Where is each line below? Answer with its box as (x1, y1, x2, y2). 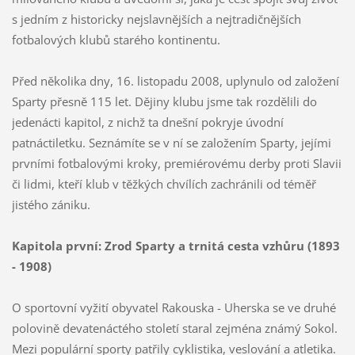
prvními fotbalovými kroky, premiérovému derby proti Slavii (11, 155, 342, 171)
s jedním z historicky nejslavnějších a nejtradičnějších (11, 10, 301, 27)
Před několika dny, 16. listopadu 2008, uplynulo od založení (11, 72, 339, 89)
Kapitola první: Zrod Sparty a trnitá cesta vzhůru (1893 (11, 237, 340, 254)
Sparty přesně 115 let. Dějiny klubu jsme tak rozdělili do (11, 93, 317, 109)
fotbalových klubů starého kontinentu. (11, 31, 220, 48)
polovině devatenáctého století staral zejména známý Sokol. (11, 319, 338, 336)
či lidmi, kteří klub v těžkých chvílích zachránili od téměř (11, 175, 316, 192)
